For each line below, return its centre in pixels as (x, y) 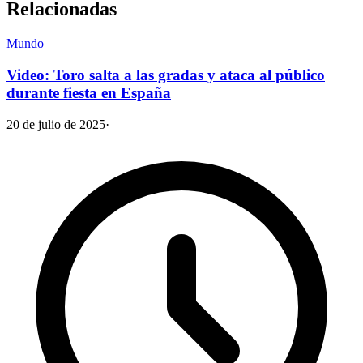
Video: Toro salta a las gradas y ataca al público (166, 75)
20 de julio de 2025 (56, 124)
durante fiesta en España (89, 93)
